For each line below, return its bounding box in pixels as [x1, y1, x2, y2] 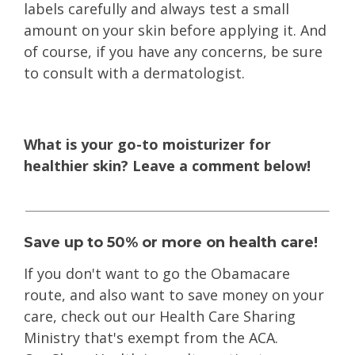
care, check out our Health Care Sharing [24, 307, 296, 326]
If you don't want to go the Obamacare [24, 264, 290, 283]
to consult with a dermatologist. [24, 63, 245, 82]
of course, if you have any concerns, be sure [24, 42, 323, 61]
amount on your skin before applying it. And [24, 21, 326, 40]
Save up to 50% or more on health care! [24, 234, 322, 251]
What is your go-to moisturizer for [24, 135, 271, 154]
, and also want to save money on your [62, 285, 324, 304]
